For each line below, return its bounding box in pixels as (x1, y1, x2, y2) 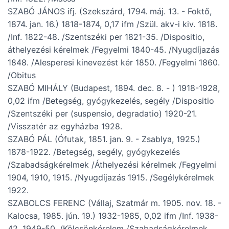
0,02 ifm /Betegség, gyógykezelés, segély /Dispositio (8, 96, 214, 106)
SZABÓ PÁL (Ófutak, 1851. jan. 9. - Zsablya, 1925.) (8, 134, 200, 145)
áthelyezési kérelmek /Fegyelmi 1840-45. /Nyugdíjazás (8, 44, 219, 55)
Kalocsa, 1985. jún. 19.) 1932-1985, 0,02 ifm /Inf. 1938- (8, 211, 218, 221)
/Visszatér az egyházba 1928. (8, 121, 122, 132)
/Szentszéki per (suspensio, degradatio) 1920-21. (8, 108, 197, 119)
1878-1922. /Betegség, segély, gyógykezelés (8, 147, 180, 157)
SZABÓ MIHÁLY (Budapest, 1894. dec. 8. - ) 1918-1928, (8, 83, 220, 94)
